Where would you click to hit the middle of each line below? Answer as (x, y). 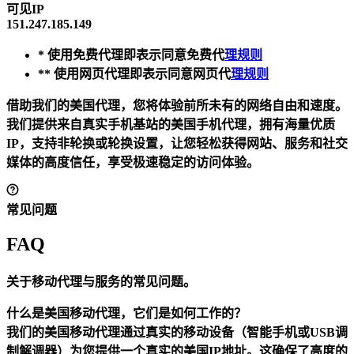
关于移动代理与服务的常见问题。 (101, 282)
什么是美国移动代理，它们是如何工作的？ (126, 314)
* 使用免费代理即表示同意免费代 (131, 55)
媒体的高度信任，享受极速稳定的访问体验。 (133, 163)
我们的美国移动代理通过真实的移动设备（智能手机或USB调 (177, 333)
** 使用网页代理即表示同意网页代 (134, 74)
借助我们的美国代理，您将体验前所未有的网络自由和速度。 (177, 106)
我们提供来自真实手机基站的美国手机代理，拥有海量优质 (171, 125)
